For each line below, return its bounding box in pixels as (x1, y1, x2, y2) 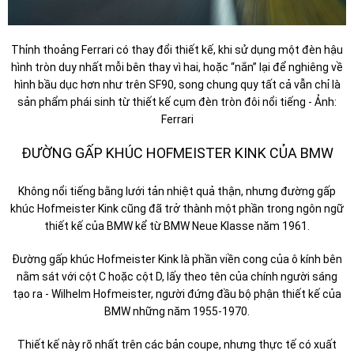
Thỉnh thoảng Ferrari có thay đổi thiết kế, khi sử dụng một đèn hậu (11, 43, 343, 56)
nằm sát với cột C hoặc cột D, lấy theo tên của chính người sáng (17, 269, 337, 283)
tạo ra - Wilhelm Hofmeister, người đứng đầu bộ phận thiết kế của (13, 287, 341, 300)
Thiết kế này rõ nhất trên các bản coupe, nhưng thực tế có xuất (17, 337, 337, 351)
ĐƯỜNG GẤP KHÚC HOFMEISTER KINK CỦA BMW (21, 144, 333, 161)
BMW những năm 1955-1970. (104, 304, 250, 318)
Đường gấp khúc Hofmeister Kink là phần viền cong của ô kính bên (12, 252, 342, 265)
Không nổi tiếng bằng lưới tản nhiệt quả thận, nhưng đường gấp (18, 184, 336, 198)
